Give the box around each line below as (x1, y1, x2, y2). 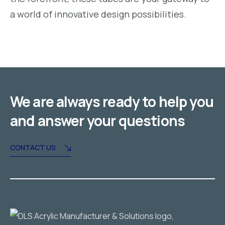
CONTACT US (10, 143, 56, 153)
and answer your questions (10, 111, 185, 131)
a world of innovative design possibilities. (10, 8, 186, 21)
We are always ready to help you (10, 92, 213, 111)
